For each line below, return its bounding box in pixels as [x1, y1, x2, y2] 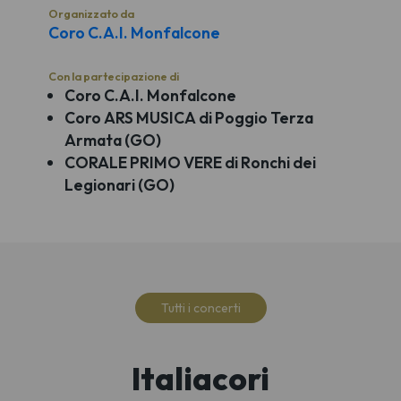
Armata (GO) [64, 130, 161, 151]
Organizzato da [48, 6, 134, 21]
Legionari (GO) [64, 175, 175, 196]
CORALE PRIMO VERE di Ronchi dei [64, 152, 316, 174]
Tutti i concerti [160, 299, 241, 316]
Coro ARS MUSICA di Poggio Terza [64, 107, 313, 129]
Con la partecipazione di [48, 69, 179, 84]
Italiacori [132, 358, 269, 398]
